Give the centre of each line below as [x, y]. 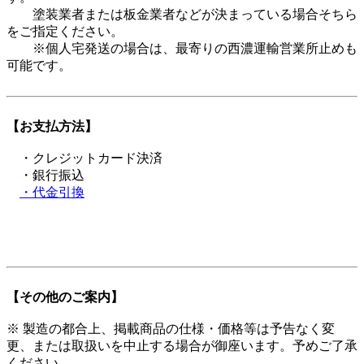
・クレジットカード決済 [84, 158]
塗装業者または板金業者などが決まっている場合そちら [182, 14]
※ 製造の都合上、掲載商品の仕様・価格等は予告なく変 [171, 328]
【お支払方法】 [52, 126]
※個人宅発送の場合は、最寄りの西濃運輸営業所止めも [182, 48]
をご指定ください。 [65, 31]
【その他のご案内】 [65, 297]
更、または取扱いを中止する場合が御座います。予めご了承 [182, 345]
